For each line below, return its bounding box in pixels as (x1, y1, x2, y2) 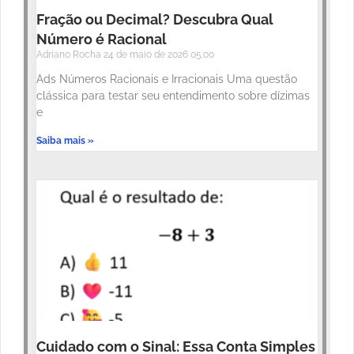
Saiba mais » (36, 135, 94, 147)
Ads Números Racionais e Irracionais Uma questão (36, 73, 297, 86)
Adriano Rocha (36, 49, 104, 61)
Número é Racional (36, 31, 167, 48)
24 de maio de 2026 (104, 49, 190, 61)
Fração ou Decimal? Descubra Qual (36, 11, 273, 28)
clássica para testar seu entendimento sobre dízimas (36, 89, 310, 103)
